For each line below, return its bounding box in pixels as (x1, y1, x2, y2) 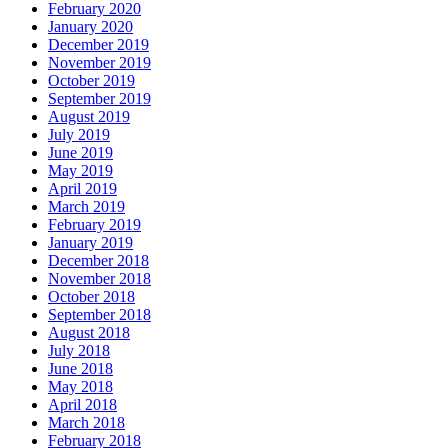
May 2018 (48, 377, 113, 395)
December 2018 (48, 251, 149, 269)
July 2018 (48, 341, 110, 359)
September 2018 (48, 305, 151, 323)
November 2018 (48, 269, 151, 287)
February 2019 (48, 215, 141, 233)
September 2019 (48, 89, 151, 107)
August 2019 (48, 107, 130, 125)
